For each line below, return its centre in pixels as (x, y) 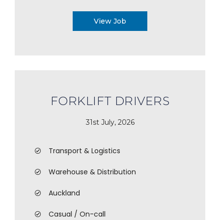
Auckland (64, 193)
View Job (110, 21)
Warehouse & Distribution (92, 172)
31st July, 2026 (110, 122)
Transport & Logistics (84, 151)
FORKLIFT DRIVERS (110, 101)
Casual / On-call (77, 214)
